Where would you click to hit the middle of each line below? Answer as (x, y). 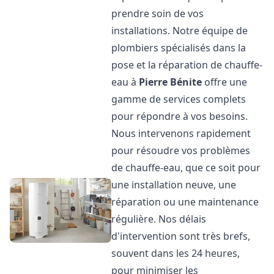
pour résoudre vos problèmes (181, 150)
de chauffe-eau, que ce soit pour (186, 168)
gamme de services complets (179, 99)
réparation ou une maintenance (185, 202)
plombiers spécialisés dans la (179, 48)
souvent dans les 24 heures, (176, 253)
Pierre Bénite (171, 82)
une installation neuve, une (174, 185)
